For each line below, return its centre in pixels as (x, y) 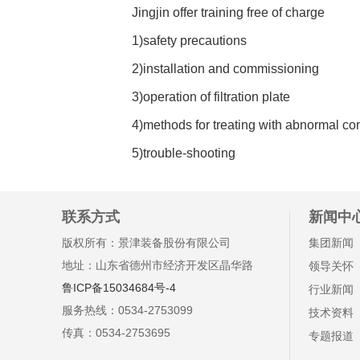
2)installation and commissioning (225, 68)
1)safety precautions (189, 40)
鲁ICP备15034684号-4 (119, 287)
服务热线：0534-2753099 (127, 310)
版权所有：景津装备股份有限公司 (146, 242)
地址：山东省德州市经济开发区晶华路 (157, 265)
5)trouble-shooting (184, 153)
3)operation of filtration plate (211, 96)
